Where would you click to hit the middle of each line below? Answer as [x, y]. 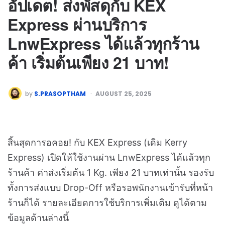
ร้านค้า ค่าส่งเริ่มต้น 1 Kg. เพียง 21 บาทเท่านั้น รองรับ [111, 172]
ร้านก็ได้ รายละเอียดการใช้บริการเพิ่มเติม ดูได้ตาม [107, 202]
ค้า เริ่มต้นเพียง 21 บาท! [88, 62]
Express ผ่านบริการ [77, 24]
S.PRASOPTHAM [60, 93]
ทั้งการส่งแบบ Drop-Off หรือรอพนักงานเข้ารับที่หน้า [110, 187]
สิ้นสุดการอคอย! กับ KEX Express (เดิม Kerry [97, 142]
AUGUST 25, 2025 [124, 93]
